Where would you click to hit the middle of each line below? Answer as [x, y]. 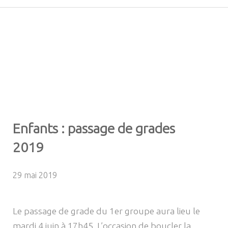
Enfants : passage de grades [94, 129]
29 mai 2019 [35, 175]
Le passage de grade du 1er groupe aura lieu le [106, 211]
